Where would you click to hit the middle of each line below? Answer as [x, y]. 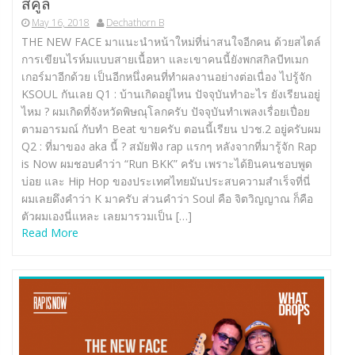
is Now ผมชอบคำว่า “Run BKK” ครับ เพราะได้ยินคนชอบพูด [167, 164]
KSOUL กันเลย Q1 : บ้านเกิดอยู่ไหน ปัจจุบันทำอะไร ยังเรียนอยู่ [171, 94]
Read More [50, 233]
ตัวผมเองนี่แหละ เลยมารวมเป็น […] [107, 216]
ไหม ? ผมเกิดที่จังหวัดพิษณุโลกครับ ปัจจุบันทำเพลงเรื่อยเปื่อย [166, 112]
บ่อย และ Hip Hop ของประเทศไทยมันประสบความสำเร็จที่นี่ [166, 181]
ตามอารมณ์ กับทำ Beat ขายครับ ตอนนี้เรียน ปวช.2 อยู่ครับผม [171, 129]
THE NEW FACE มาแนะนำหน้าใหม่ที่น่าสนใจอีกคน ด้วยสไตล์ [171, 42]
